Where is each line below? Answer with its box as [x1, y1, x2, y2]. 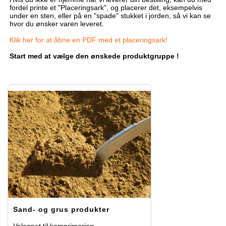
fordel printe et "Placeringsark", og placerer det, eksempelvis [10, 3, 202, 12]
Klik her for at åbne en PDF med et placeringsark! [10, 35, 167, 44]
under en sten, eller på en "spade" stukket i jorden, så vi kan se [10, 11, 211, 20]
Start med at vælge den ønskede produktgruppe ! [10, 51, 181, 60]
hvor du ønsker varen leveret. [10, 19, 104, 28]
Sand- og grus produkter [13, 205, 109, 213]
